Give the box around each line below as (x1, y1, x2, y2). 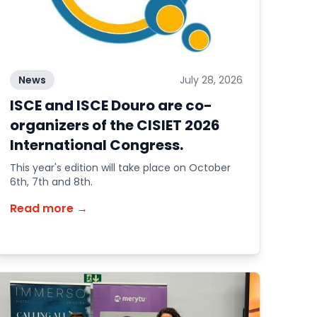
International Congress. (10, 135, 184, 155)
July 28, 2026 (179, 73, 243, 87)
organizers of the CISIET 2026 (10, 115, 221, 135)
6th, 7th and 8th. (10, 175, 93, 189)
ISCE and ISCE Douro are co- (10, 96, 213, 115)
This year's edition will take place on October (10, 161, 231, 175)
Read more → (10, 200, 88, 217)
